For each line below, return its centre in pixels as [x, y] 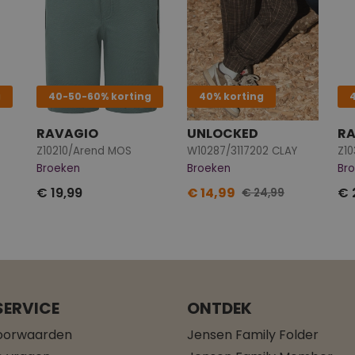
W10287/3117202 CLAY [242, 151]
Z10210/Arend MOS [84, 151]
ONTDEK [219, 308]
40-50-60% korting [100, 96]
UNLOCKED [223, 133]
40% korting [231, 96]
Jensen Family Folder [253, 334]
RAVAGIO [67, 133]
